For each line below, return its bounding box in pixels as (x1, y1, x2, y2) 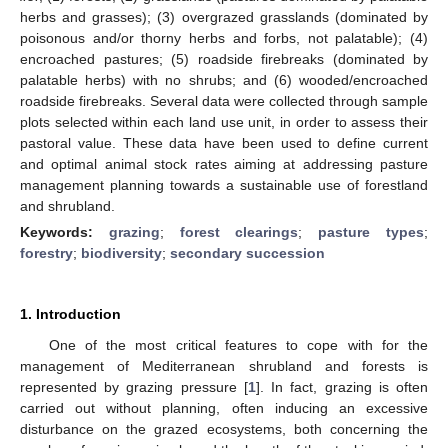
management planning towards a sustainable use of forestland (20, 176, 428, 193)
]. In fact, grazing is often (255, 378, 429, 395)
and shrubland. (20, 197, 115, 214)
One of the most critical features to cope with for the (48, 336, 428, 353)
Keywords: (20, 223, 109, 240)
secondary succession (170, 244, 325, 261)
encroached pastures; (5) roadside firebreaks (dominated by (20, 50, 428, 67)
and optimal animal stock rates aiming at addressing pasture (20, 155, 428, 172)
